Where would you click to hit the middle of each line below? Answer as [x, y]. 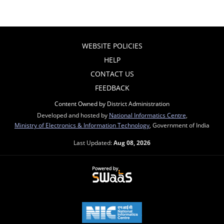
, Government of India [179, 125]
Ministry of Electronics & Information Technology [82, 125]
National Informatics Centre [147, 115]
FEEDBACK [112, 87]
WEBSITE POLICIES [112, 45]
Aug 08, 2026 [132, 142]
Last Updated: [93, 142]
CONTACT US [112, 73]
